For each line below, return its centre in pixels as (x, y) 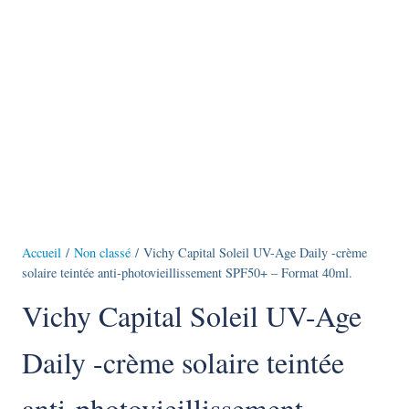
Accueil (42, 253)
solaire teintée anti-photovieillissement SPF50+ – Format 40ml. (187, 273)
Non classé (102, 253)
